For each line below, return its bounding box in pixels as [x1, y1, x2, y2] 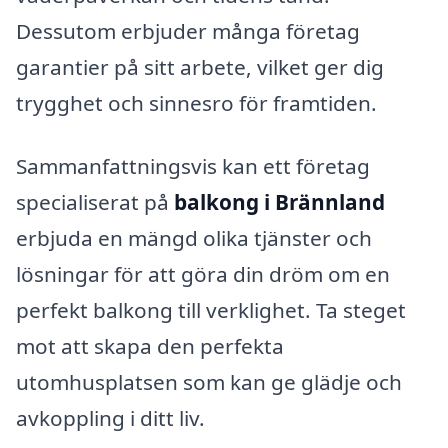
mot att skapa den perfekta [16, 332, 284, 361]
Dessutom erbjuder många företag [16, 16, 360, 45]
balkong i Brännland [174, 188, 385, 217]
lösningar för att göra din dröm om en [16, 260, 390, 289]
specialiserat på [16, 188, 174, 217]
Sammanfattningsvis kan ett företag [16, 152, 370, 181]
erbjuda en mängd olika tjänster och [16, 224, 372, 253]
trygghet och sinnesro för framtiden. [16, 88, 377, 117]
